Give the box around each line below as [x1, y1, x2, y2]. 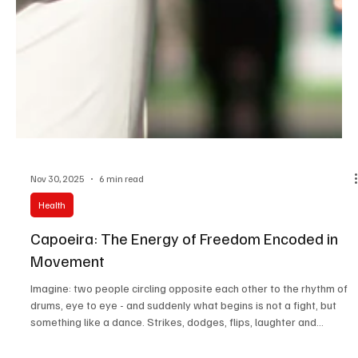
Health [38, 237, 66, 249]
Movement [30, 288, 105, 309]
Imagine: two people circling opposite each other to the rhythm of [30, 319, 348, 333]
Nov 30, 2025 [30, 211, 85, 224]
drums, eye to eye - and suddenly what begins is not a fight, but [30, 336, 336, 350]
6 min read [99, 211, 144, 224]
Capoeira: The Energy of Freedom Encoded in [30, 265, 338, 287]
